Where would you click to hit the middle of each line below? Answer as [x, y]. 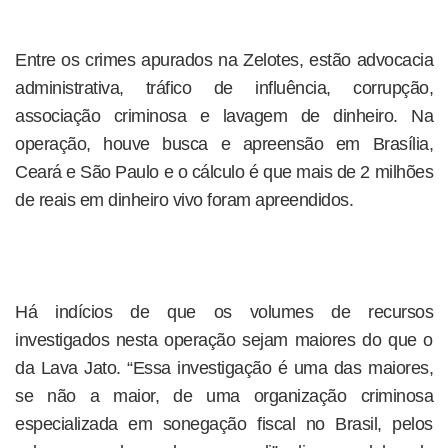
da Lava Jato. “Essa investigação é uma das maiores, [224, 368]
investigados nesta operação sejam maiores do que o [224, 340]
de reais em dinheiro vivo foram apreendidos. [184, 200]
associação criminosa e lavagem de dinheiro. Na [224, 116]
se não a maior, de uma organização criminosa [224, 396]
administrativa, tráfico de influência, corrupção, [224, 88]
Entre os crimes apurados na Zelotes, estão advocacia [224, 60]
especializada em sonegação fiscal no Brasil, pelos [224, 424]
